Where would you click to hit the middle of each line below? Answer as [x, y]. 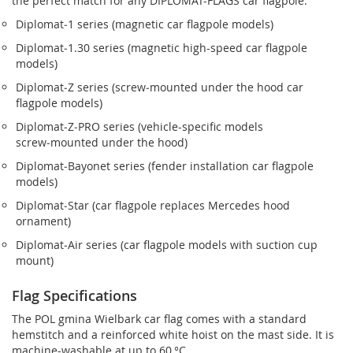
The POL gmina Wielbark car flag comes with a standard [159, 318]
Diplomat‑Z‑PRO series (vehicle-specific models [139, 126]
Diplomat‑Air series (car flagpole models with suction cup [167, 244]
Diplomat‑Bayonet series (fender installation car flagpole [165, 165]
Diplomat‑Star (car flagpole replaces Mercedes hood [153, 205]
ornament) [43, 221]
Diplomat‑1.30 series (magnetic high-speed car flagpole [162, 47]
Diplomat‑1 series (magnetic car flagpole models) [145, 24]
